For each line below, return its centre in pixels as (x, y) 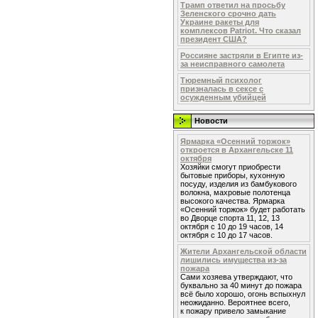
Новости (211, 121)
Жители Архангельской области (243, 251)
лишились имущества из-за (234, 260)
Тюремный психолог (221, 80)
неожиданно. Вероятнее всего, (235, 302)
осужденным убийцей (223, 97)
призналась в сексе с (222, 89)
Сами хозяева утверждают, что (236, 277)
